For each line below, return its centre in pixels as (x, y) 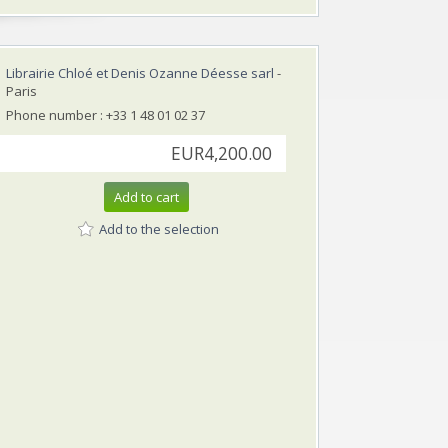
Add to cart (146, 196)
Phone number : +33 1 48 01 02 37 (105, 114)
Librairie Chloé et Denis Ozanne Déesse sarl (140, 72)
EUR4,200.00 (221, 153)
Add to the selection (159, 229)
